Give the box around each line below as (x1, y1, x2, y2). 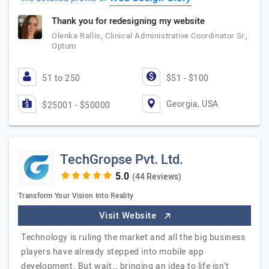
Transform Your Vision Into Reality (18, 190, 134, 201)
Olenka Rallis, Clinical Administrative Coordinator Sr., (52, 30, 249, 41)
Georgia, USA (166, 97, 219, 110)
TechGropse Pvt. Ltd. (60, 150, 183, 169)
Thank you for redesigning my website (52, 14, 205, 28)
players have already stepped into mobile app (21, 246, 204, 258)
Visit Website (98, 209, 159, 222)
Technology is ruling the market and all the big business (21, 231, 246, 244)
